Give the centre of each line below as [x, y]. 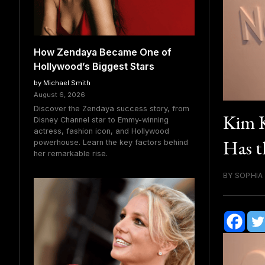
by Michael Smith [62, 83]
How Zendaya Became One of [103, 52]
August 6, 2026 [59, 95]
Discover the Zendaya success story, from [112, 109]
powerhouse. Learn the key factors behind [111, 143]
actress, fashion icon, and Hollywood [101, 131]
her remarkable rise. [71, 154]
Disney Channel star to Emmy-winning [101, 120]
